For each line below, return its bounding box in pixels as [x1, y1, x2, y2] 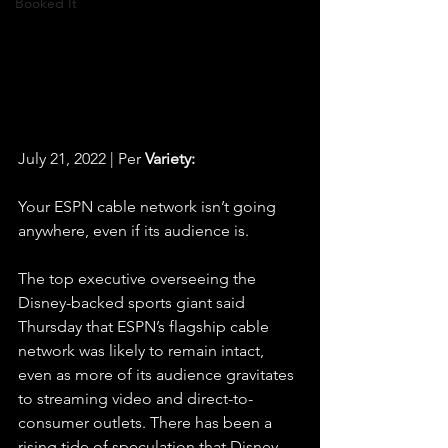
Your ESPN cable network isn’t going [18, 197, 280, 216]
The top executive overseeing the [18, 269, 260, 288]
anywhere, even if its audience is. [18, 221, 249, 240]
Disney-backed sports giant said [18, 293, 249, 312]
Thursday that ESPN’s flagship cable [18, 317, 273, 336]
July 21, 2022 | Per [18, 149, 145, 168]
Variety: [145, 149, 195, 168]
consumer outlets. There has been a [18, 413, 276, 432]
